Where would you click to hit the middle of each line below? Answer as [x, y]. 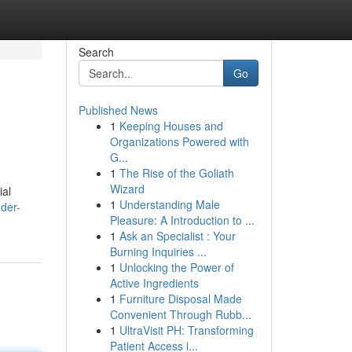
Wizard [127, 189]
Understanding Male [169, 204]
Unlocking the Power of [176, 267]
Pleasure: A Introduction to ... [182, 220]
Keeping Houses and [171, 126]
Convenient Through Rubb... [180, 314]
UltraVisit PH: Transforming [186, 330]
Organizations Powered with [179, 141]
